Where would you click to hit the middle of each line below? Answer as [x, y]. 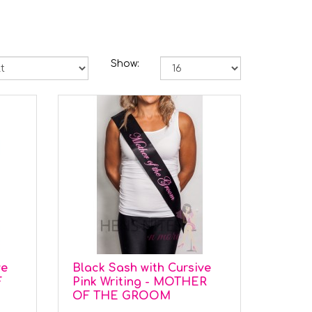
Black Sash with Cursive [142, 268]
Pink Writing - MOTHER [140, 282]
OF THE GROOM [122, 296]
